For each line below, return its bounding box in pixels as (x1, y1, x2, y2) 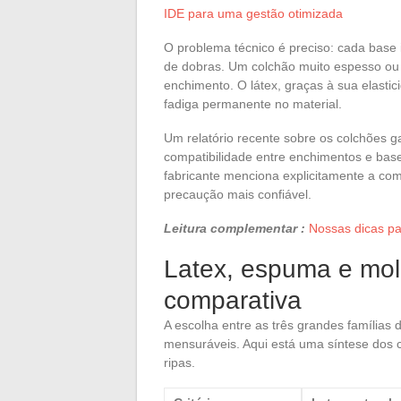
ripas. (164, 354, 195, 370)
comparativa (164, 286, 302, 314)
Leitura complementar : (164, 220, 305, 235)
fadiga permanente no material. (164, 96, 342, 111)
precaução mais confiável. (164, 186, 311, 201)
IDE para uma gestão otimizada (164, 5, 343, 21)
